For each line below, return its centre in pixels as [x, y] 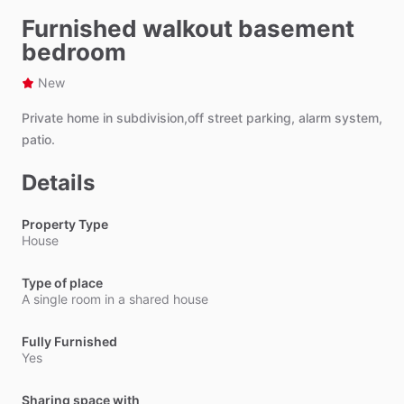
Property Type [65, 224]
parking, [271, 118]
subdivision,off [160, 118]
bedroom [74, 52]
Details [58, 183]
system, [358, 118]
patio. [38, 139]
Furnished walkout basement [188, 28]
